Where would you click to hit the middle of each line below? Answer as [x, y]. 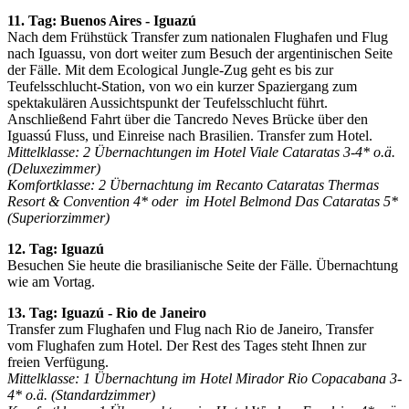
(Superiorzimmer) [58, 217]
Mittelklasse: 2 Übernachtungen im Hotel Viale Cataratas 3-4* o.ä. [201, 152]
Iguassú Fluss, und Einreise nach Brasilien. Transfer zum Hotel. [190, 135]
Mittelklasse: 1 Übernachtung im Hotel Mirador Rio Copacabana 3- [204, 378]
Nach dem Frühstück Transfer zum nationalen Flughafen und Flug [198, 37]
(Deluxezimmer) [56, 168]
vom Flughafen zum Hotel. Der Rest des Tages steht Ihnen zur [187, 345]
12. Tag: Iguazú [58, 248]
